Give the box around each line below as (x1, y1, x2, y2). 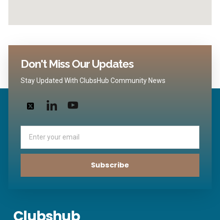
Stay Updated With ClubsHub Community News (21, 77, 165, 85)
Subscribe (91, 160, 129, 170)
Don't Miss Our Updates (21, 57, 134, 71)
